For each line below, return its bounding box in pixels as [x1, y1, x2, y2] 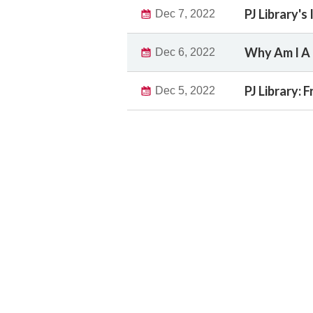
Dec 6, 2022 [155, 45, 215, 58]
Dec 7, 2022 [155, 7, 215, 20]
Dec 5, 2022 [155, 84, 215, 96]
